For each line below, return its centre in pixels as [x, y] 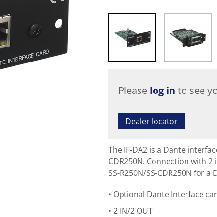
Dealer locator [152, 121]
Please [134, 90]
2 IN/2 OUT [133, 211]
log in [163, 90]
